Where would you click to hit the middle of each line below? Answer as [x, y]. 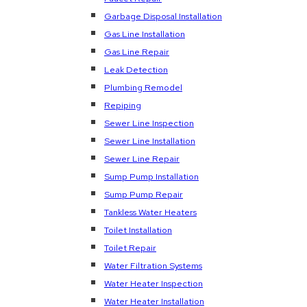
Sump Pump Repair [144, 194]
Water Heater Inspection [153, 283]
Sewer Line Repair [142, 159]
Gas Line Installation [145, 34]
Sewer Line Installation [150, 141]
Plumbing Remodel [143, 87]
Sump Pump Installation [151, 176]
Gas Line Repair [137, 52]
